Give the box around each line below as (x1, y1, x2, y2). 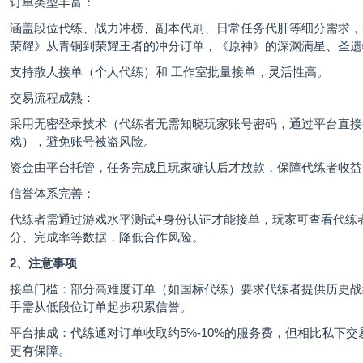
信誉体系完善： (10, 186, 95, 201)
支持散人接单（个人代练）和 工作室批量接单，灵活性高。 (10, 65, 329, 79)
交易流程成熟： (10, 91, 95, 105)
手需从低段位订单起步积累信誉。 (10, 300, 192, 314)
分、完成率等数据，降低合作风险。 (10, 230, 204, 245)
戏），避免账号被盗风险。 (10, 135, 156, 149)
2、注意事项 (10, 256, 77, 271)
